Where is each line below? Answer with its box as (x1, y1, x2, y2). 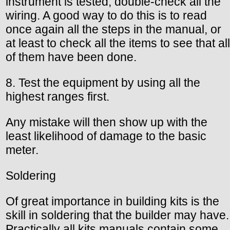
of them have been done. (6, 50, 137, 64)
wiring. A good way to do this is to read (6, 9, 207, 23)
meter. (6, 143, 39, 157)
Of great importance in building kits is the (6, 195, 219, 208)
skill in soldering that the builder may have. (6, 208, 229, 222)
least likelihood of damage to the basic (6, 129, 206, 143)
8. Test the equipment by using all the (6, 76, 200, 90)
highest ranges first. (6, 90, 109, 104)
